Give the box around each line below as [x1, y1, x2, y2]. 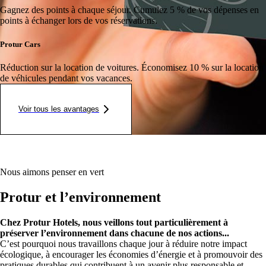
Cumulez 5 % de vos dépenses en [134, 5, 259, 15]
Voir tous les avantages [18, 104, 99, 114]
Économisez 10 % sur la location [141, 62, 264, 72]
